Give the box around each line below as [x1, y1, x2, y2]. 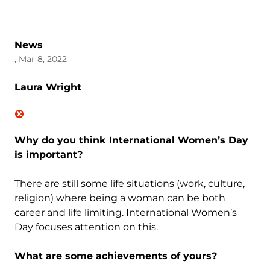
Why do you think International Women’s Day [14, 134, 248, 146]
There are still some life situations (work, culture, [14, 178, 245, 189]
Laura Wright [14, 81, 81, 93]
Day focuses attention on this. [14, 221, 158, 233]
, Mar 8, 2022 [14, 54, 67, 64]
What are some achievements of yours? [14, 250, 217, 262]
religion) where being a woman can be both [14, 192, 225, 204]
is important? [14, 149, 83, 160]
